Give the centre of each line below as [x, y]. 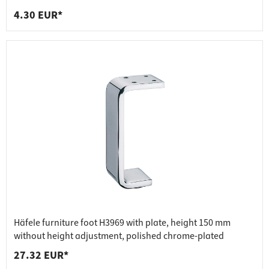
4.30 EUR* [38, 16]
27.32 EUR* [41, 256]
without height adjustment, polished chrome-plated [119, 236]
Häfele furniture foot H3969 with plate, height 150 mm [122, 223]
